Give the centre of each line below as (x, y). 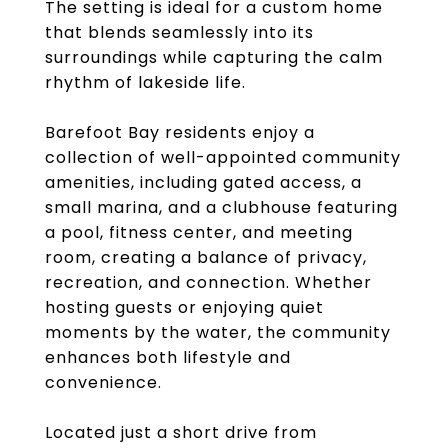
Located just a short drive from (181, 432)
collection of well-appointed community (223, 157)
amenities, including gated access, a (203, 182)
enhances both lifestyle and (168, 357)
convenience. (103, 382)
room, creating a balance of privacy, (206, 257)
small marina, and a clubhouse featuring (221, 207)
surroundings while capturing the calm (214, 57)
